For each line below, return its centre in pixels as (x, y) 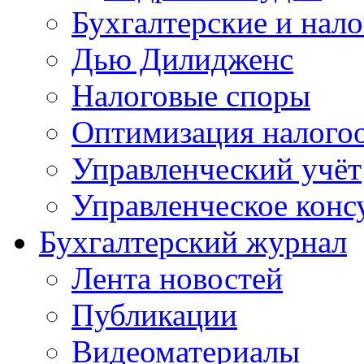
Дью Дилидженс (182, 59)
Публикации (154, 315)
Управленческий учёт (217, 169)
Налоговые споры (191, 95)
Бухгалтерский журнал (193, 242)
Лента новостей (177, 278)
